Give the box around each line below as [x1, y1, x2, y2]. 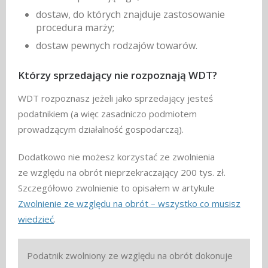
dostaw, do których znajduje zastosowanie [36, 8, 225, 22]
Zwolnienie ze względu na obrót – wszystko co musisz [18, 197, 240, 210]
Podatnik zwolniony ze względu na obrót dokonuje [27, 249, 233, 262]
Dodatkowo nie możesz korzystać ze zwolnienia [18, 151, 215, 163]
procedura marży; [36, 21, 114, 35]
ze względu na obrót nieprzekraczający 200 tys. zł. [18, 166, 226, 179]
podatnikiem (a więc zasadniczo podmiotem [18, 108, 197, 120]
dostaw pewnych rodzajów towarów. [36, 39, 197, 53]
